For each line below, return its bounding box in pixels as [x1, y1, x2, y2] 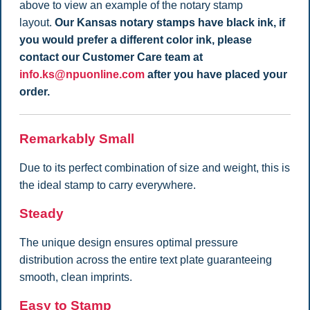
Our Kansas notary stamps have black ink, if [54, 17, 285, 29]
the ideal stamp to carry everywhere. [19, 179, 196, 191]
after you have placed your [144, 69, 287, 81]
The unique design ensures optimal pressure [19, 236, 238, 248]
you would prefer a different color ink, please [19, 34, 252, 46]
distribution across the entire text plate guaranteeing [19, 253, 272, 266]
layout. [19, 17, 52, 29]
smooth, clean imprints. [19, 271, 135, 283]
